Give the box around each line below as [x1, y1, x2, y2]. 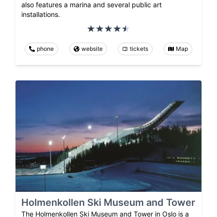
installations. [21, 10, 60, 18]
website [81, 45, 103, 52]
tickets [130, 45, 149, 52]
